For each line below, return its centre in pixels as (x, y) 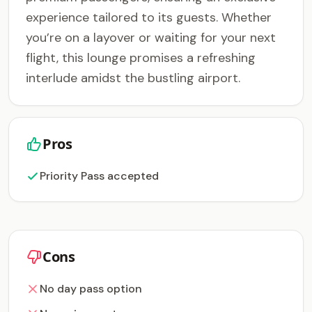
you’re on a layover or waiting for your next (151, 38)
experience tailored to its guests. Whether (149, 17)
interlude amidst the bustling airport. (133, 78)
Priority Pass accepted (99, 176)
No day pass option (91, 289)
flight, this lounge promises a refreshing (141, 58)
